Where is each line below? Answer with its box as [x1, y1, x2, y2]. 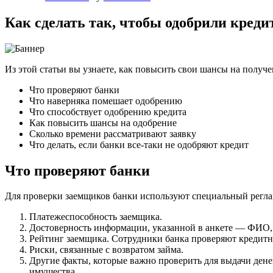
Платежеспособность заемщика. [29, 211, 162, 222]
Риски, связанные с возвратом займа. [29, 244, 183, 255]
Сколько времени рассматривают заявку [29, 128, 196, 139]
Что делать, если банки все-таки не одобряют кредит [29, 139, 249, 150]
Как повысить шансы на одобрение [29, 117, 177, 128]
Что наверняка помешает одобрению [29, 95, 182, 106]
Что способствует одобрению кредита [29, 106, 186, 117]
